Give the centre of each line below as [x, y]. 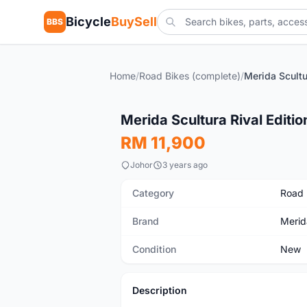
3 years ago [185, 165]
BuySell [134, 22]
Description [160, 290]
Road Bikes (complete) [190, 76]
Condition [154, 249]
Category [153, 193]
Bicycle [88, 22]
